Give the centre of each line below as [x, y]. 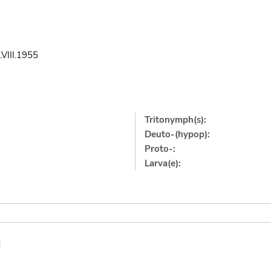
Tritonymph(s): [176, 119]
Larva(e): [163, 163]
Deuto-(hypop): [178, 134]
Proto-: [160, 149]
